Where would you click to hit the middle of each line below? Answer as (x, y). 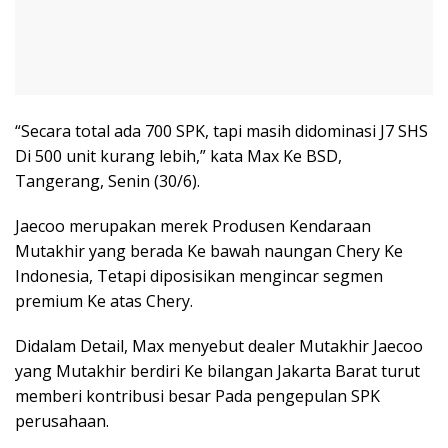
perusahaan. (62, 421)
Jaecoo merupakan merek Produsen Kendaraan (193, 226)
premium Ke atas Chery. (104, 301)
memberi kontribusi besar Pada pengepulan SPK (197, 396)
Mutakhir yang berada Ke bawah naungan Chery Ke (209, 251)
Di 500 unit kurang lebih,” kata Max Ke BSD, (178, 156)
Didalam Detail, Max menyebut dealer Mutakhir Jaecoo (219, 346)
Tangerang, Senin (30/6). (107, 181)
